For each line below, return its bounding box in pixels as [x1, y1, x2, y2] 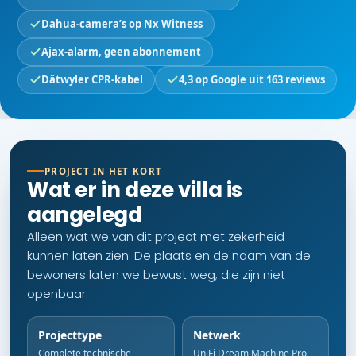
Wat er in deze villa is [27, 175, 243, 204]
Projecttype [38, 327, 102, 342]
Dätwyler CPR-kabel [41, 72, 143, 87]
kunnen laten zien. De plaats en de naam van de [27, 246, 311, 264]
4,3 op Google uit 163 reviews [179, 72, 325, 87]
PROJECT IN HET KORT [44, 164, 163, 177]
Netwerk [192, 327, 241, 342]
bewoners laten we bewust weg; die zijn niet [27, 265, 285, 283]
